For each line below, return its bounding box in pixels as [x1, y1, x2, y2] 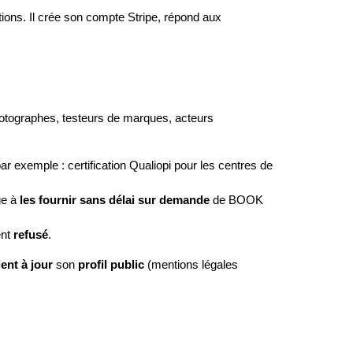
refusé [13, 229, 48, 241]
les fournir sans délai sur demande [20, 194, 210, 206]
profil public [78, 258, 144, 271]
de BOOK [210, 194, 263, 206]
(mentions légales [144, 258, 238, 271]
